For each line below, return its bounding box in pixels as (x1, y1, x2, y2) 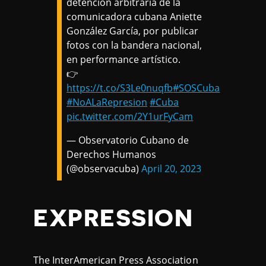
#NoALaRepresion (66, 96, 148, 109)
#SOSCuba (173, 81, 220, 95)
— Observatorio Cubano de (66, 134, 189, 147)
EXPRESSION (33, 207, 194, 231)
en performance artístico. (66, 53, 181, 66)
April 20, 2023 (141, 162, 202, 176)
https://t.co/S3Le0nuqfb (66, 81, 173, 95)
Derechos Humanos (66, 148, 157, 161)
